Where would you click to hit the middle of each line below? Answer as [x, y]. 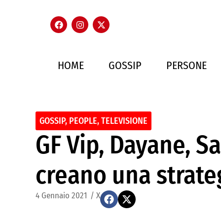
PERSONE [186, 65]
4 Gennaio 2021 [61, 196]
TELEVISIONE [124, 121]
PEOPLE [83, 121]
